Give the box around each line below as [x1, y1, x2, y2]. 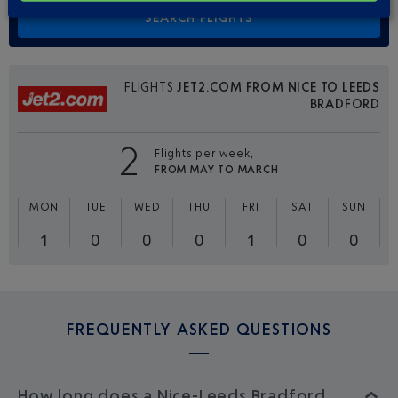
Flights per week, [155, 146, 254, 160]
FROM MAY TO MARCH [155, 162, 279, 176]
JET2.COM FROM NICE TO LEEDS [177, 79, 380, 95]
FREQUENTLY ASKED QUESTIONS [66, 319, 332, 339]
